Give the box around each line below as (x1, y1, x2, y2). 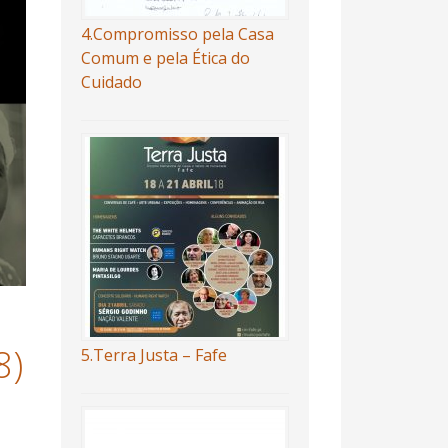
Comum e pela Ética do (80, 47, 250, 69)
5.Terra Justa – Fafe (80, 344, 227, 366)
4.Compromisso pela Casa (80, 23, 274, 45)
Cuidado (80, 71, 142, 93)
